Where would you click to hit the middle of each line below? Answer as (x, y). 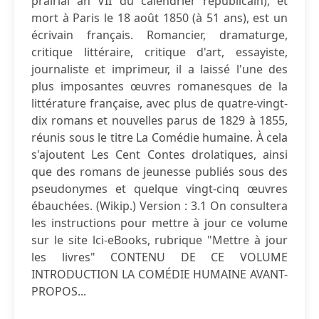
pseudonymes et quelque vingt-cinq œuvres (159, 189)
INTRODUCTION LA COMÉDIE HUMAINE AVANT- (159, 274)
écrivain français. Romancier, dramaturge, (159, 35)
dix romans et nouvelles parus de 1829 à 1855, (159, 120)
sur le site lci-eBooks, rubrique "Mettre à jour (159, 240)
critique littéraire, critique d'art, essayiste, (159, 52)
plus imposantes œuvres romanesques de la (159, 86)
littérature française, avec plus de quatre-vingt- (159, 103)
